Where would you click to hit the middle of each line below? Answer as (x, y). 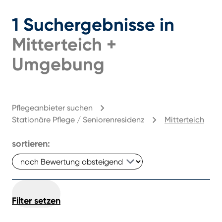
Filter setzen (36, 201)
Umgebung (58, 64)
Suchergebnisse (91, 25)
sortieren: (31, 144)
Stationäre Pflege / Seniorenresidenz (78, 120)
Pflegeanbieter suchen (52, 108)
